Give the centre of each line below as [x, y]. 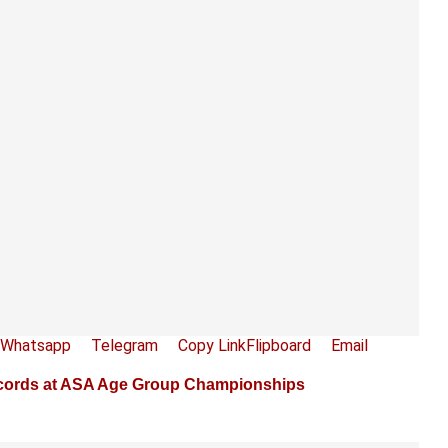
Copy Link [212, 345]
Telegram [124, 345]
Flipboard [278, 345]
